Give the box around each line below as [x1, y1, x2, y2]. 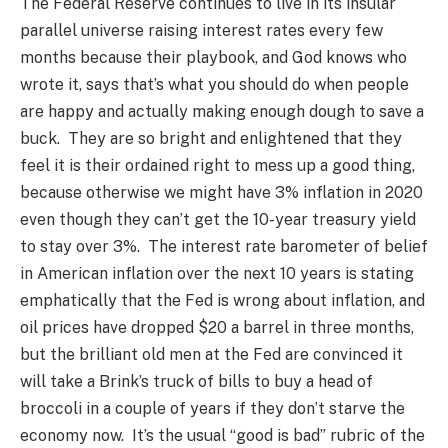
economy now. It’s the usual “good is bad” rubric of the [20, 426, 425, 446]
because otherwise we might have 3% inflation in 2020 [20, 183, 423, 203]
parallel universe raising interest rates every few [20, 21, 383, 41]
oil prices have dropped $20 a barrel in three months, [20, 318, 414, 338]
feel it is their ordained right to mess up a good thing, [20, 156, 415, 176]
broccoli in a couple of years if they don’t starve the [20, 399, 405, 419]
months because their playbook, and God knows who [20, 48, 407, 68]
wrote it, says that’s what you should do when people [20, 75, 409, 95]
